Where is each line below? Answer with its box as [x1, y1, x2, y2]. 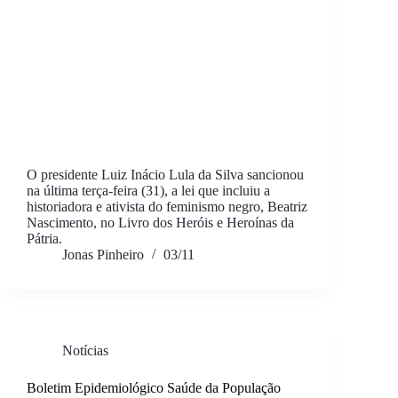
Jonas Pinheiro [62, 247, 144, 263]
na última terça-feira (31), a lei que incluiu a [27, 183, 270, 199]
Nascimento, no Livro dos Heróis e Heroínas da [27, 215, 294, 231]
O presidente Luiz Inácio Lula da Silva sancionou [27, 167, 304, 183]
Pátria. [27, 231, 62, 247]
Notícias [62, 343, 108, 359]
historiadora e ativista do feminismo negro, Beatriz [27, 199, 307, 215]
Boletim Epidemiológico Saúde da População [27, 380, 281, 396]
